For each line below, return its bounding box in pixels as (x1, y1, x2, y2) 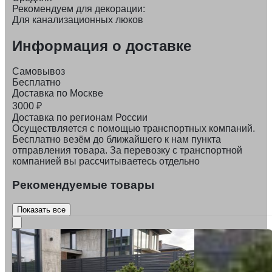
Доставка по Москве (12, 88, 103, 99)
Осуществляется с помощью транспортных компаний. (12, 123, 255, 134)
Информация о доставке (12, 37, 191, 54)
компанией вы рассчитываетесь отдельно (12, 156, 200, 167)
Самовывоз (12, 66, 65, 77)
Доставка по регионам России (12, 112, 148, 123)
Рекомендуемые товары (12, 178, 154, 192)
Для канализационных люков (12, 14, 143, 25)
